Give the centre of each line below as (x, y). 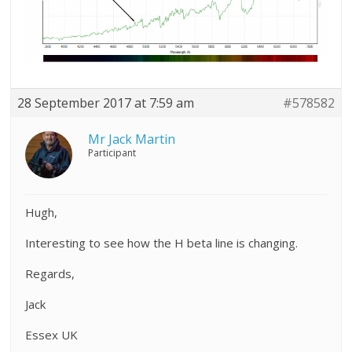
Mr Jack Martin (132, 139)
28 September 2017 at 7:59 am (106, 103)
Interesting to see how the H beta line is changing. (162, 242)
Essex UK (52, 334)
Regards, (50, 273)
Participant (112, 152)
